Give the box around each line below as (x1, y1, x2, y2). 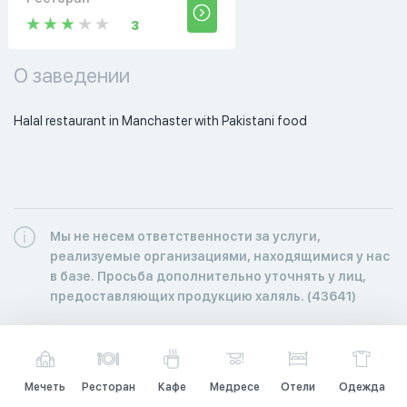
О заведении (14, 63, 130, 87)
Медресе (210, 380, 261, 393)
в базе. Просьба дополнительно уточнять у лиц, (50, 268, 366, 283)
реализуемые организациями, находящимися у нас (50, 248, 390, 263)
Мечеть (25, 380, 66, 393)
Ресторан (81, 380, 135, 393)
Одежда (338, 380, 385, 393)
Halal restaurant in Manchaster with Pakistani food (14, 113, 307, 128)
